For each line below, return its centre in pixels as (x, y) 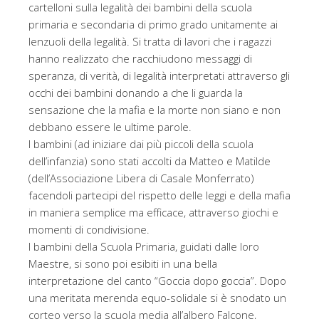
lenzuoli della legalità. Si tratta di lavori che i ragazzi (150, 42)
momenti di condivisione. (89, 230)
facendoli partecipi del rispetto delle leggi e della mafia (159, 195)
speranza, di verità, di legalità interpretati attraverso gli (159, 76)
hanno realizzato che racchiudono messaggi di (140, 59)
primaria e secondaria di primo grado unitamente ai (153, 25)
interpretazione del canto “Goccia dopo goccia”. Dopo (157, 281)
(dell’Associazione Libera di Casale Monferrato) (141, 178)
